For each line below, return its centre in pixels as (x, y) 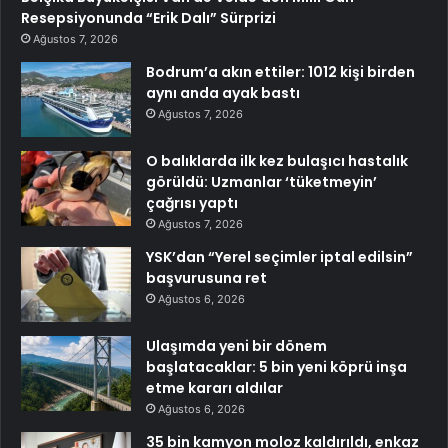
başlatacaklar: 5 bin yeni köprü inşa (276, 367)
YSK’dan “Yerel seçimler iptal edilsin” (279, 257)
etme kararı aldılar (214, 388)
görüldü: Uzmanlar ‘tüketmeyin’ (261, 182)
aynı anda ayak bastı (223, 93)
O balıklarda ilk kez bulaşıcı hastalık (277, 161)
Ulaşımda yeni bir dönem (236, 346)
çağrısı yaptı (192, 203)
